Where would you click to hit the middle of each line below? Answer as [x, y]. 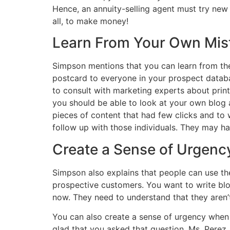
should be [88, 103]
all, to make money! [90, 21]
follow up [71, 128]
